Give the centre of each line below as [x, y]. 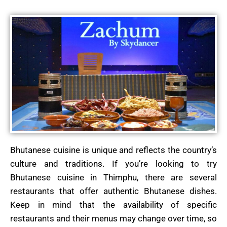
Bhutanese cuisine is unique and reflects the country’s [113, 150]
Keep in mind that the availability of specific [113, 205]
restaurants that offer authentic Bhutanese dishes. [113, 191]
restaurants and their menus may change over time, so [113, 219]
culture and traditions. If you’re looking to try [113, 164]
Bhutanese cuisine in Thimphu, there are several [113, 178]
